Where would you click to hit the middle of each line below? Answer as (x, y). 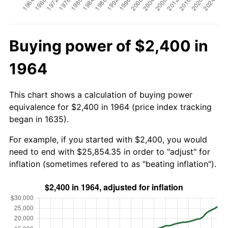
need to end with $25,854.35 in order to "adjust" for (110, 151)
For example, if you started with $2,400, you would (108, 139)
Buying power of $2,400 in (109, 46)
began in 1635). (39, 119)
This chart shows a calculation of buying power (101, 94)
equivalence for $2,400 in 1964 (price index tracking (110, 107)
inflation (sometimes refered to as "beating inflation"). (113, 164)
